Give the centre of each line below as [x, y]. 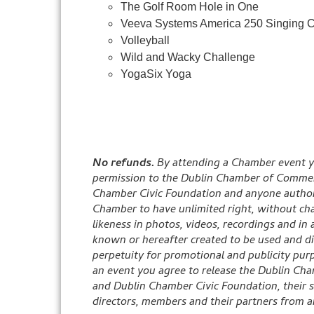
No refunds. [125, 164]
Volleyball [145, 40]
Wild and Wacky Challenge [188, 57]
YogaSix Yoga [156, 74]
